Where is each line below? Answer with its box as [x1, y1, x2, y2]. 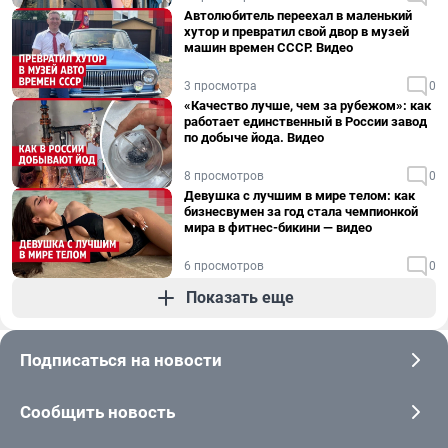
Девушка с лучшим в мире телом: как [184, 188, 415, 203]
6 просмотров [184, 259, 264, 273]
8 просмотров [184, 169, 264, 183]
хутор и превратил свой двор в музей [184, 24, 409, 39]
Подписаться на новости [20, 350, 222, 370]
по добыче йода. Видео [184, 130, 324, 145]
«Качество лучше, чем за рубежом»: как [184, 98, 431, 113]
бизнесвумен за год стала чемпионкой [184, 204, 418, 219]
